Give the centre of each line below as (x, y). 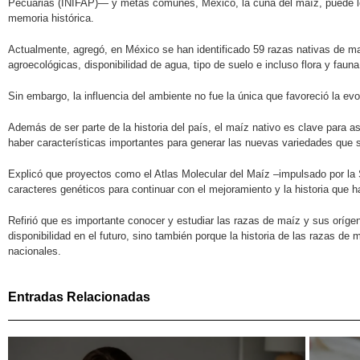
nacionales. (35, 251)
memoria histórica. (51, 18)
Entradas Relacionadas (79, 297)
